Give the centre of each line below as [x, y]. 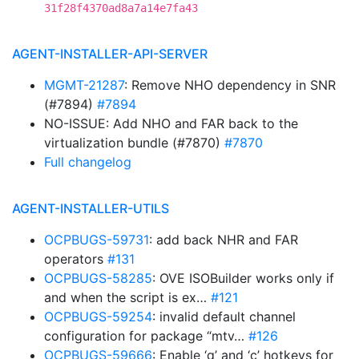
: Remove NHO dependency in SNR [230, 85]
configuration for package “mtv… [146, 336]
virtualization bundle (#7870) [134, 143]
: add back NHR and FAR [224, 240]
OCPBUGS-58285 [98, 278]
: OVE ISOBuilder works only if [243, 278]
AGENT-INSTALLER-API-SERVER [110, 54]
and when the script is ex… [127, 297]
